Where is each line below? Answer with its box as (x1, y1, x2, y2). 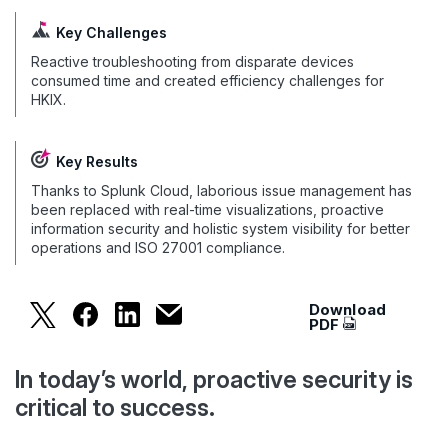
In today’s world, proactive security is (15, 364, 413, 394)
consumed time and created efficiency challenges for (31, 71, 384, 89)
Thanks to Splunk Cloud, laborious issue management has (31, 181, 412, 199)
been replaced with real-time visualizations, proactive (31, 200, 384, 218)
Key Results (56, 152, 138, 170)
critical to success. (15, 392, 215, 422)
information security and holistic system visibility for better (31, 219, 410, 237)
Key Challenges (56, 23, 167, 41)
